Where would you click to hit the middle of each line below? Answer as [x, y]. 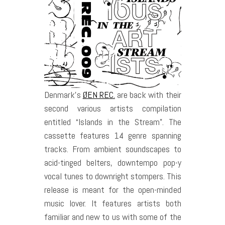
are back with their [148, 95]
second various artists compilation [113, 108]
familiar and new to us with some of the [113, 217]
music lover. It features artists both [113, 203]
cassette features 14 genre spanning [113, 136]
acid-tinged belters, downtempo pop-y [113, 163]
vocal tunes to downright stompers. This [113, 176]
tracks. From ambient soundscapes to [113, 149]
